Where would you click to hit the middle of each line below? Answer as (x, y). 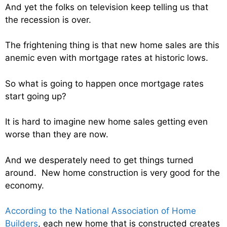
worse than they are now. (57, 135)
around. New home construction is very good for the (112, 173)
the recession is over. (48, 20)
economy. (25, 185)
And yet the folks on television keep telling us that (107, 7)
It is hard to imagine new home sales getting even (106, 122)
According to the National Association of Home (101, 211)
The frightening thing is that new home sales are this (112, 45)
